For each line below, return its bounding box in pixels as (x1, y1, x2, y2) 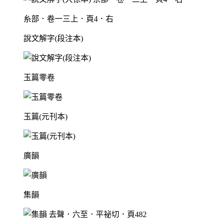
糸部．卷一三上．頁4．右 (23, 15, 113, 23)
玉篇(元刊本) (23, 112, 67, 121)
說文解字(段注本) (23, 34, 83, 43)
